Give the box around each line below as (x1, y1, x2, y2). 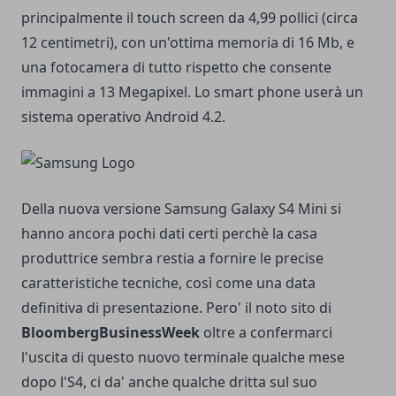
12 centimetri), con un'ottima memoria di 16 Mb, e (21, 33, 354, 53)
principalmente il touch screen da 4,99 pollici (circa (21, 8, 358, 28)
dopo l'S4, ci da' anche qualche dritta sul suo (21, 372, 317, 392)
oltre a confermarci (200, 323, 332, 343)
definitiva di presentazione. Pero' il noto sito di (21, 298, 331, 318)
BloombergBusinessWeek (21, 323, 200, 343)
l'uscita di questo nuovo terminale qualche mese (21, 347, 345, 368)
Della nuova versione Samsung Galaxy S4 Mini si (21, 199, 341, 219)
